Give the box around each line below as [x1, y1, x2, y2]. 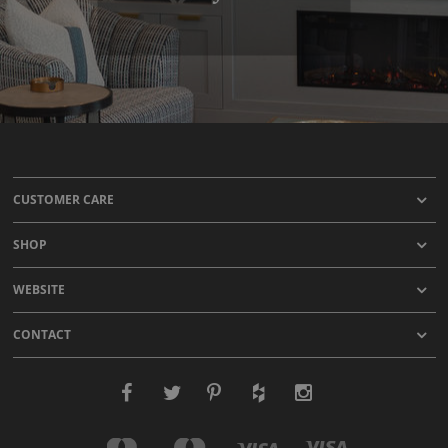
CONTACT [12, 326, 71, 344]
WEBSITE [12, 281, 65, 299]
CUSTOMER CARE [12, 191, 114, 209]
